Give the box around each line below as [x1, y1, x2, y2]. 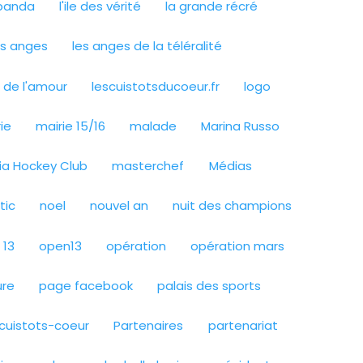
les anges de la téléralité [72, 37, 223, 55]
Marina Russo [201, 117, 280, 135]
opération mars [190, 237, 285, 254]
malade [129, 117, 177, 135]
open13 [38, 237, 82, 254]
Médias [208, 157, 252, 175]
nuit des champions [173, 197, 293, 215]
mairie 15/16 [35, 117, 105, 135]
